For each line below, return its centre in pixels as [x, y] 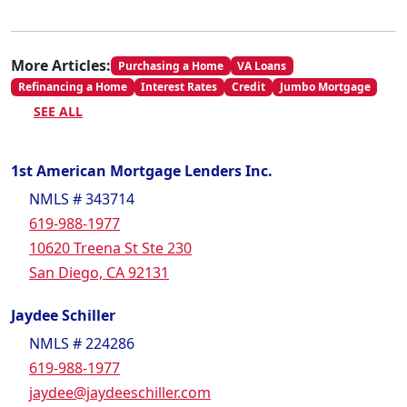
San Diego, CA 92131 [99, 273]
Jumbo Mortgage [325, 87]
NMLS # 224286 [82, 344]
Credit [248, 87]
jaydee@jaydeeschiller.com [120, 393]
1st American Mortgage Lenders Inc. [142, 171]
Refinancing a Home [72, 87]
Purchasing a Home [170, 65]
